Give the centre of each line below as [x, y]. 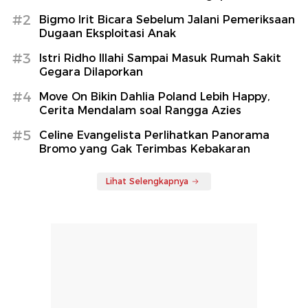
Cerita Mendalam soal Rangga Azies [140, 110]
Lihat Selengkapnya [147, 181]
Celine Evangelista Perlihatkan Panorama [154, 135]
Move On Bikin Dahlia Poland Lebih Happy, [155, 96]
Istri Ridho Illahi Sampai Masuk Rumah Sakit [160, 58]
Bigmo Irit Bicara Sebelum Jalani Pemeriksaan [167, 19]
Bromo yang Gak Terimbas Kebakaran [145, 148]
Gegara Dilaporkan [91, 71]
